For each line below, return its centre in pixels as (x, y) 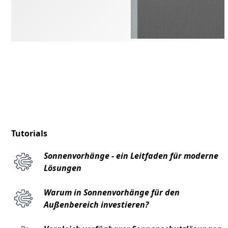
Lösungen (63, 168)
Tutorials (30, 134)
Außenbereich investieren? (96, 205)
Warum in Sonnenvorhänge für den (112, 193)
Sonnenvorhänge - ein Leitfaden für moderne (131, 156)
